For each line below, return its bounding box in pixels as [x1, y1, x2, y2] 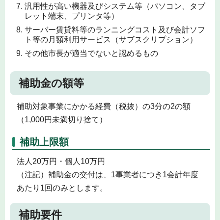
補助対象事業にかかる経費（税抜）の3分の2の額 [16, 102, 191, 110]
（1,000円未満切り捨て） [16, 115, 107, 124]
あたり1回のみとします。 [16, 183, 108, 192]
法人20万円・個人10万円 [16, 157, 105, 165]
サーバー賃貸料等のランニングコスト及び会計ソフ [25, 25, 205, 34]
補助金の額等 [19, 77, 84, 89]
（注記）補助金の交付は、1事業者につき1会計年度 [16, 170, 198, 179]
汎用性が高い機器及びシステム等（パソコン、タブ [25, 1, 205, 10]
